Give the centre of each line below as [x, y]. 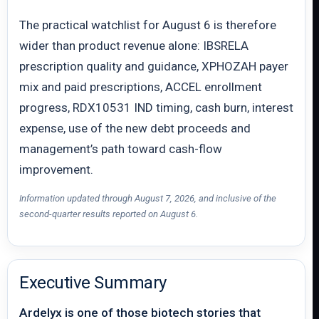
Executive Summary [93, 283]
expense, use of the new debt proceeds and [135, 128]
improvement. [56, 169]
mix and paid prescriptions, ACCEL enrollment [141, 87]
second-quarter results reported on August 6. [109, 214]
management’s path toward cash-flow [121, 149]
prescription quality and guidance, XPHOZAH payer [154, 66]
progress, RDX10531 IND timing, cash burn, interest [156, 108]
